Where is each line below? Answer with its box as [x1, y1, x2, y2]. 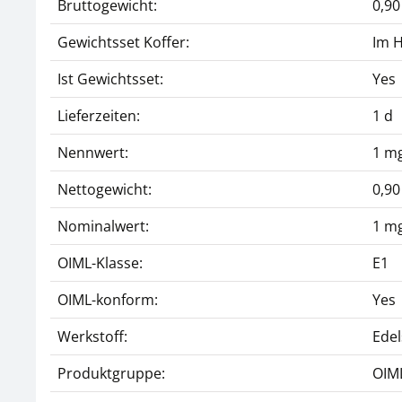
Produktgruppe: [57, 363, 165, 383]
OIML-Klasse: [57, 253, 143, 273]
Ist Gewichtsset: [57, 69, 163, 89]
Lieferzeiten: [57, 106, 140, 126]
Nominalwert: [57, 216, 149, 236]
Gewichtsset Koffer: [57, 32, 189, 52]
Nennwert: [57, 143, 128, 162]
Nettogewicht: [57, 179, 152, 199]
